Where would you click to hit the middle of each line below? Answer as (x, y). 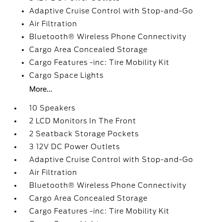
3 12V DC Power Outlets (75, 147)
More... (41, 89)
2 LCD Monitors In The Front (83, 121)
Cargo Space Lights (67, 75)
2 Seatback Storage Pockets (84, 134)
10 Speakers (53, 108)
